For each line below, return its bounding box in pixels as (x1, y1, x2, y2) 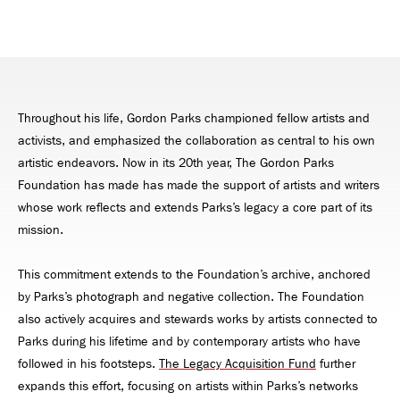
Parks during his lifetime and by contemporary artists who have (18, 333, 361, 349)
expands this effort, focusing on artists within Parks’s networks (18, 378, 358, 394)
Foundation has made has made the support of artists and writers (18, 177, 379, 193)
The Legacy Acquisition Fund (159, 355, 316, 371)
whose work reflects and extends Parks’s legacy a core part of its (18, 199, 372, 215)
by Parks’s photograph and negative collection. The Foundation (18, 288, 364, 304)
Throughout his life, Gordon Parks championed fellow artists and (18, 110, 370, 126)
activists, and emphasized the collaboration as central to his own (18, 132, 375, 148)
